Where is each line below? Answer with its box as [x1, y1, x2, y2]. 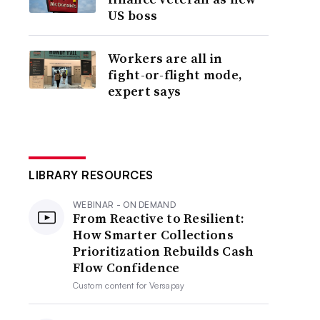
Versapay [149, 280, 185, 291]
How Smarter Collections [73, 226, 234, 244]
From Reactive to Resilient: [73, 209, 245, 227]
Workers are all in [108, 49, 223, 67]
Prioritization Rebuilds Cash [73, 242, 254, 260]
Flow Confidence [73, 259, 180, 276]
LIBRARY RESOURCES [29, 168, 154, 182]
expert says [108, 82, 181, 100]
